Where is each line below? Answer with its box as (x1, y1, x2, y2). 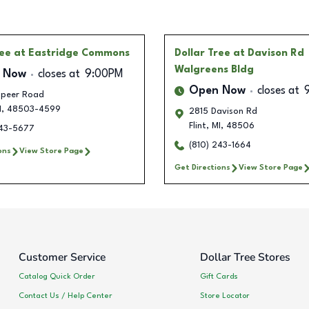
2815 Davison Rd (189, 107, 257, 117)
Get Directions (175, 163, 230, 172)
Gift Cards (199, 272, 238, 281)
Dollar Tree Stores (199, 250, 290, 266)
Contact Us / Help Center (19, 291, 112, 300)
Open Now (189, 86, 246, 97)
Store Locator (199, 291, 250, 300)
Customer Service (19, 250, 106, 266)
